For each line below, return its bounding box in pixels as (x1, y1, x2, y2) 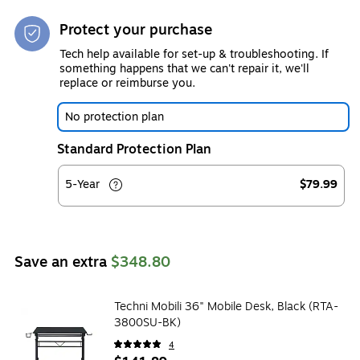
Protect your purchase (59, 18, 212, 41)
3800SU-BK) (114, 313, 181, 331)
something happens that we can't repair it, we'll (59, 59, 309, 77)
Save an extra (14, 250, 111, 273)
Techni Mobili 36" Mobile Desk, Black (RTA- (114, 297, 338, 315)
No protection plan (65, 108, 164, 125)
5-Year (65, 175, 103, 193)
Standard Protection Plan (57, 139, 211, 159)
